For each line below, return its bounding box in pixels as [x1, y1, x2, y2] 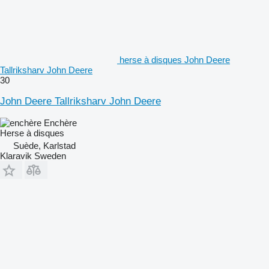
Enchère [44, 117, 77, 128]
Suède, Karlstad [13, 140, 76, 151]
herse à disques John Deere [119, 54, 230, 65]
